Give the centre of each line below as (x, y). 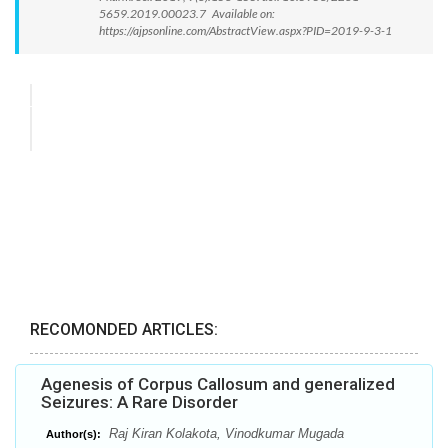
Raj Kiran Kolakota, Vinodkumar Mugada (224, 434)
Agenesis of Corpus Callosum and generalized (218, 384)
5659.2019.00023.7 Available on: (187, 13)
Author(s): (73, 434)
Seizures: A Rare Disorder (139, 402)
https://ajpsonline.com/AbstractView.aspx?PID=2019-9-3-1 (245, 30)
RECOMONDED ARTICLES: (124, 330)
